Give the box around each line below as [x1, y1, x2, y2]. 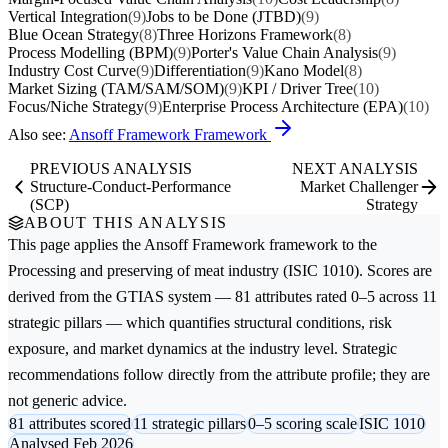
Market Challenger [299, 177, 418, 195]
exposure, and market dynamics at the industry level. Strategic [8, 339, 397, 357]
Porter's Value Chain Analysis [191, 43, 378, 61]
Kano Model [264, 61, 344, 79]
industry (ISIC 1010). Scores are [224, 261, 432, 279]
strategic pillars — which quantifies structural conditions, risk [8, 313, 392, 331]
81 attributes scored [9, 414, 131, 432]
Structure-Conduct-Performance [30, 177, 232, 195]
